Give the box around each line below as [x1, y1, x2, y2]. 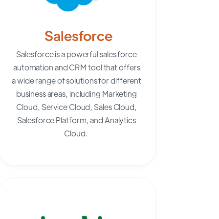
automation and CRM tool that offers [13, 62, 140, 72]
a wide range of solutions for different [12, 75, 142, 86]
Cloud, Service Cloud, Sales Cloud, [16, 101, 137, 112]
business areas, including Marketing [16, 88, 137, 99]
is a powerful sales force [53, 48, 137, 59]
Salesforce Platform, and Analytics [17, 114, 136, 125]
